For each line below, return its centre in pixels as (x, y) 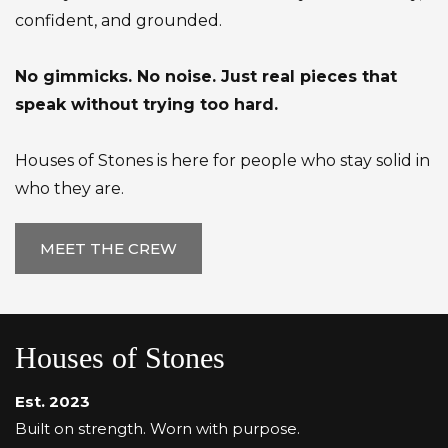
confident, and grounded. (118, 21)
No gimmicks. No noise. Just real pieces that (206, 77)
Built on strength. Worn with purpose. (157, 429)
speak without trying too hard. (146, 105)
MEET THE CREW (108, 249)
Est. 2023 (52, 402)
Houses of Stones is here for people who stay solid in (222, 161)
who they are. (69, 189)
